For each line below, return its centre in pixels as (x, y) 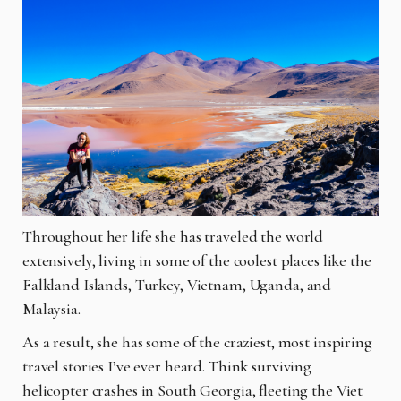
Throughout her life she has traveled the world (173, 237)
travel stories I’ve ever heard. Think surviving (167, 367)
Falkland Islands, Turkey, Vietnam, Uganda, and (177, 285)
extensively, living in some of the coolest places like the (197, 261)
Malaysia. (51, 309)
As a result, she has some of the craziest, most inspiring (197, 342)
